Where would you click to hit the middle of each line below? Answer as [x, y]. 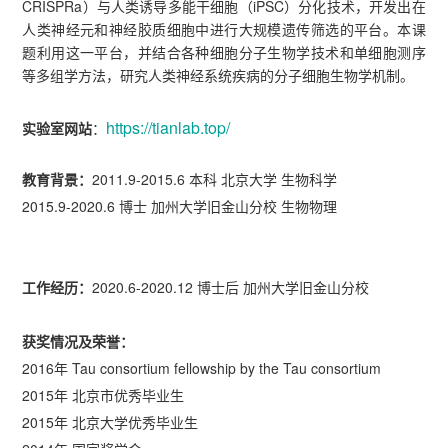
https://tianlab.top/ [168, 128]
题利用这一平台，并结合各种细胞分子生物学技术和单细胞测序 [224, 52]
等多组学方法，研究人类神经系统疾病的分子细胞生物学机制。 [218, 75]
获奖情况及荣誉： [78, 341]
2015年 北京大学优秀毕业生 [110, 422]
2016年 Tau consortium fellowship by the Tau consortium [202, 368]
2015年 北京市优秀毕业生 [103, 395]
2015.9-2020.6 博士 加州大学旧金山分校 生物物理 [180, 206]
